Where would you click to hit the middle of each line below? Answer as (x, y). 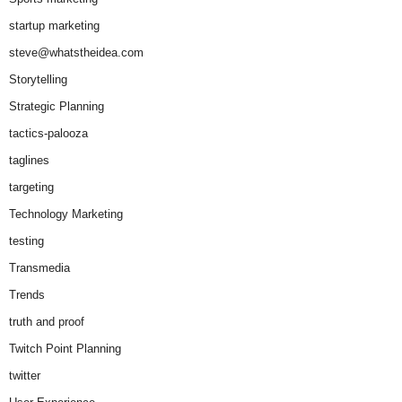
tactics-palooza (48, 134)
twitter (25, 376)
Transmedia (39, 268)
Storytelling (38, 80)
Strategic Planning (57, 107)
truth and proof (47, 322)
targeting (31, 188)
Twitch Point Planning (65, 349)
